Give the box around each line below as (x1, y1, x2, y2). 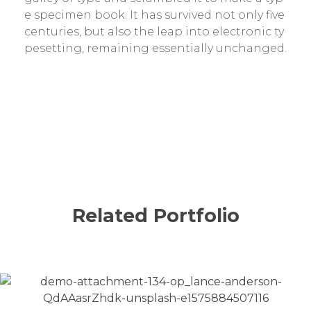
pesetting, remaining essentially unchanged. (24, 42, 287, 55)
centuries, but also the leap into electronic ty (24, 25, 284, 38)
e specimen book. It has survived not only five (24, 8, 285, 22)
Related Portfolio (72, 204, 239, 227)
